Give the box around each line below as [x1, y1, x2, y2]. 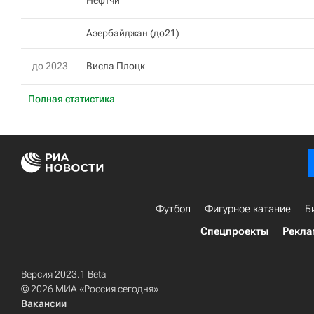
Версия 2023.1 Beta [21, 268, 106, 280]
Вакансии [21, 298, 67, 309]
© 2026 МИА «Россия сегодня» [21, 283, 158, 294]
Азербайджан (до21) [86, 27, 179, 39]
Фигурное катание [205, 203, 291, 215]
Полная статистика [28, 93, 115, 104]
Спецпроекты [200, 225, 268, 238]
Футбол [156, 203, 191, 215]
